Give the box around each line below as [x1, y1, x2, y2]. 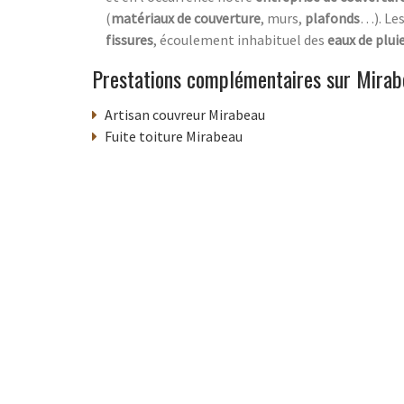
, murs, [261, 8, 305, 27]
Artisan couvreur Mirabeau [105, 105, 265, 124]
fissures [106, 30, 153, 49]
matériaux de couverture [111, 8, 261, 27]
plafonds [305, 8, 360, 27]
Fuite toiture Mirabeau [105, 126, 243, 145]
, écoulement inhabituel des [153, 30, 327, 49]
